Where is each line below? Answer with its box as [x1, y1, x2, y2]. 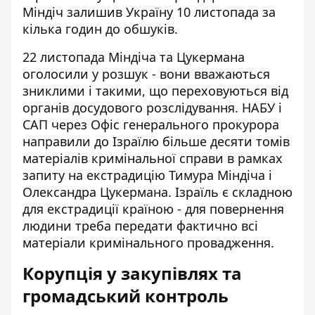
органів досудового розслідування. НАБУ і [22, 99, 282, 116]
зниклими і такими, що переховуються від [22, 82, 288, 99]
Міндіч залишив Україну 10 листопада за [22, 4, 276, 20]
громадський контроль [22, 284, 229, 307]
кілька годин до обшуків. [22, 20, 178, 37]
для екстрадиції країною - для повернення [22, 200, 284, 217]
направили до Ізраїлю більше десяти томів [22, 133, 290, 150]
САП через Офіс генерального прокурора [22, 116, 279, 133]
